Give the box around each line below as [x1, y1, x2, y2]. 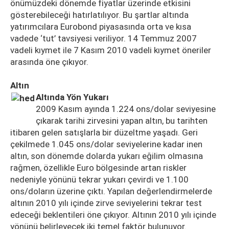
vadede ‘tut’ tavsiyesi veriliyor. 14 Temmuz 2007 [10, 33, 197, 43]
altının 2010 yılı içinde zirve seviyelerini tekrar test [10, 198, 202, 208]
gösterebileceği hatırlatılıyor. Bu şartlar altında [10, 10, 189, 20]
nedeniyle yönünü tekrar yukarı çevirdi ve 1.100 [10, 174, 189, 185]
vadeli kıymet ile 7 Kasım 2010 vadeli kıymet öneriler [10, 45, 211, 55]
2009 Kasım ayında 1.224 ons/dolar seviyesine [36, 104, 216, 114]
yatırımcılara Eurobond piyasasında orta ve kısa [10, 21, 191, 32]
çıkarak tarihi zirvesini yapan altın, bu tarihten [36, 116, 208, 126]
